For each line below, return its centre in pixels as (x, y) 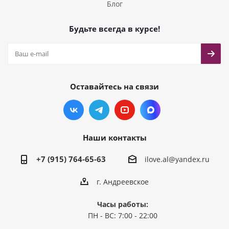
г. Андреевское (123, 182)
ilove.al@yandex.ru (177, 159)
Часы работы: (123, 204)
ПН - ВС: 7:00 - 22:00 (123, 216)
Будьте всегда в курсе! (114, 29)
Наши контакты (114, 138)
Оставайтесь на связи (114, 86)
